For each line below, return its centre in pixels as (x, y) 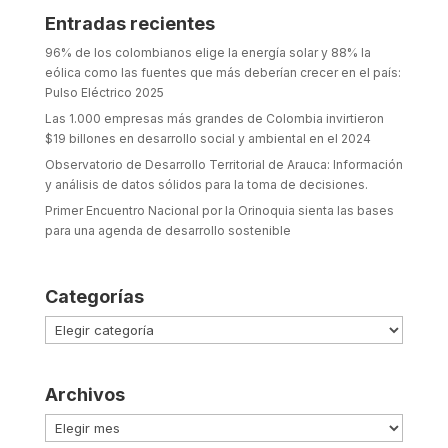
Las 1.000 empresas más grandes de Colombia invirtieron (214, 119)
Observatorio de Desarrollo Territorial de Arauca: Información (223, 165)
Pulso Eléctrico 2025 (104, 93)
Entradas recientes (129, 24)
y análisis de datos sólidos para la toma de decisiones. (207, 185)
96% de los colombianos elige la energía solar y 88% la (207, 53)
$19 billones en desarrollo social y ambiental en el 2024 (207, 139)
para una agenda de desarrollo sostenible (167, 231)
